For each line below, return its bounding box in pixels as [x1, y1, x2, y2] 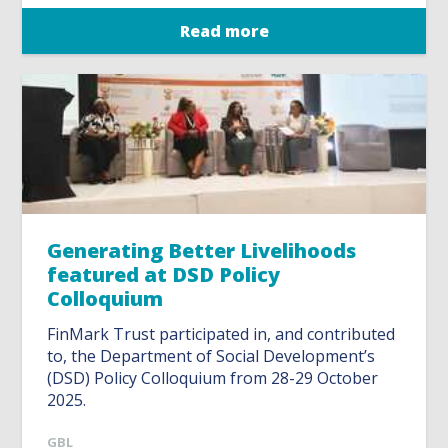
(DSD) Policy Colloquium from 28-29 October [47, 367, 379, 390]
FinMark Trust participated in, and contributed [47, 323, 396, 346]
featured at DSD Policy [47, 261, 281, 289]
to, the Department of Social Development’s [47, 345, 376, 368]
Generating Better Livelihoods [47, 237, 357, 265]
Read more [179, 20, 269, 43]
